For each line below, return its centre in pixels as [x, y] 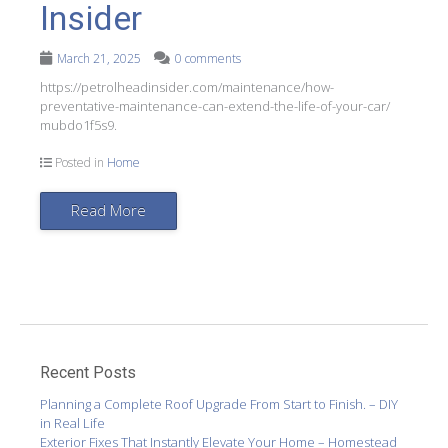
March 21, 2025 [99, 58]
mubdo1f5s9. [78, 124]
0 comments [208, 58]
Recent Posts [88, 372]
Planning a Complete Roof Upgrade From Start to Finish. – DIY [219, 403]
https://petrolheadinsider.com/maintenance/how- [187, 86]
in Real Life [72, 422]
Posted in [79, 162]
